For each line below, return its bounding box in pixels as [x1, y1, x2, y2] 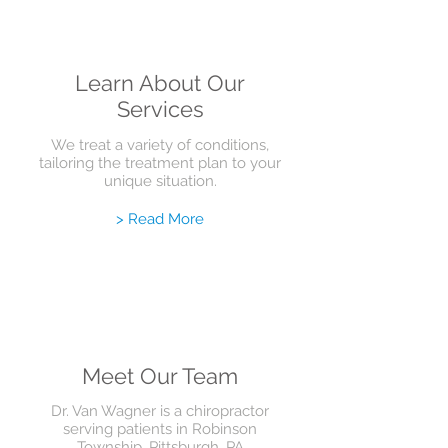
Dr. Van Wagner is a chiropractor [51, 402, 269, 420]
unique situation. [103, 172, 217, 190]
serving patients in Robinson [63, 420, 257, 438]
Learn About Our [75, 70, 245, 96]
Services [116, 96, 204, 122]
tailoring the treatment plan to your [39, 154, 281, 172]
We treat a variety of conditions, [51, 136, 269, 154]
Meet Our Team [82, 363, 238, 389]
